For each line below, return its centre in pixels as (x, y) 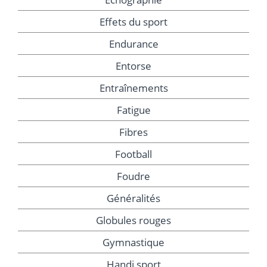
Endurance (133, 44)
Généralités (133, 198)
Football (133, 154)
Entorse (133, 66)
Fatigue (133, 110)
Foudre (133, 176)
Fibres (133, 132)
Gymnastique (133, 243)
